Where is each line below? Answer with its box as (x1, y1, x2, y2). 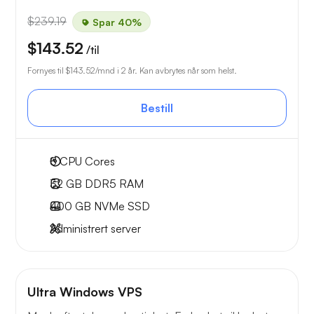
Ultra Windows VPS (27, 284, 142, 300)
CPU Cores (57, 154, 115, 169)
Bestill (141, 101, 173, 116)
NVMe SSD (91, 199, 150, 214)
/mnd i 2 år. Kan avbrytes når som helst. (95, 65, 237, 76)
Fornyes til (27, 65, 66, 76)
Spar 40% (90, 15, 142, 28)
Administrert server (50, 221, 141, 236)
